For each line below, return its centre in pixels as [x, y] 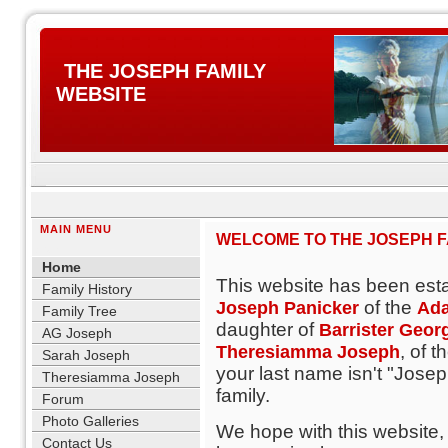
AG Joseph [77, 333]
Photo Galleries [90, 421]
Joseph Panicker [290, 308]
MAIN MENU [76, 229]
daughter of [267, 329]
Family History [87, 289]
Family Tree [79, 311]
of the [390, 307]
